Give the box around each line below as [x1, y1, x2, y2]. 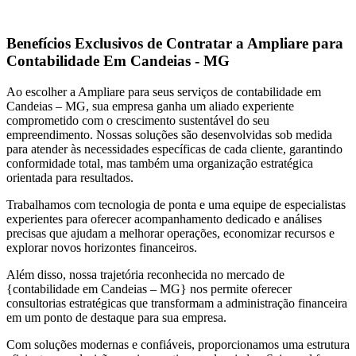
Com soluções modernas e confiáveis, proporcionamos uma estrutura [6, 337, 350, 351]
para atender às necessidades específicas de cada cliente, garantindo [6, 141, 342, 156]
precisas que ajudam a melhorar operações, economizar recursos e [6, 226, 335, 240]
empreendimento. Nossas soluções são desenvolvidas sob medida [6, 127, 332, 141]
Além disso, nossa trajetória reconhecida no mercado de [6, 267, 284, 281]
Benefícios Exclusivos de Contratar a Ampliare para [6, 34, 343, 52]
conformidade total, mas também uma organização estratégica [6, 156, 313, 170]
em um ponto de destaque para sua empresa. [6, 310, 226, 324]
